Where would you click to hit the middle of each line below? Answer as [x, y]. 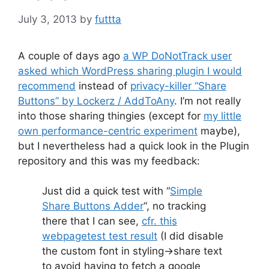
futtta [108, 19]
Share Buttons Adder [93, 206]
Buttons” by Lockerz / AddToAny [96, 101]
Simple [186, 191]
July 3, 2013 [47, 19]
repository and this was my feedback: [109, 161]
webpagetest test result [100, 236]
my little [222, 116]
